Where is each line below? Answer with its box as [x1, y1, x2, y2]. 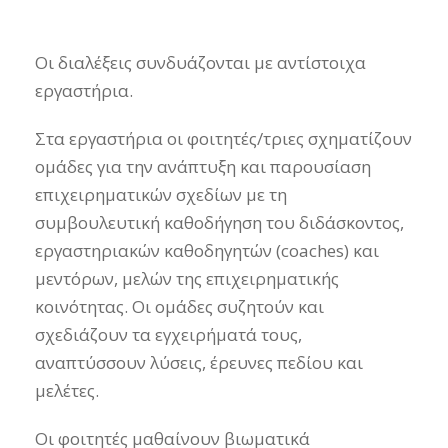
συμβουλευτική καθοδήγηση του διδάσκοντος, [35, 211, 404, 234]
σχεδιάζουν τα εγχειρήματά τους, [35, 323, 302, 346]
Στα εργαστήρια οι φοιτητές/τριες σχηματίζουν [35, 127, 412, 150]
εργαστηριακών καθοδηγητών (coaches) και [35, 239, 379, 262]
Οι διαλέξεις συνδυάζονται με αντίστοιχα [35, 51, 366, 74]
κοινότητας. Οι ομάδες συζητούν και [35, 295, 324, 318]
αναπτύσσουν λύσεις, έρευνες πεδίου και [35, 351, 363, 374]
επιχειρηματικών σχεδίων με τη [35, 183, 287, 206]
